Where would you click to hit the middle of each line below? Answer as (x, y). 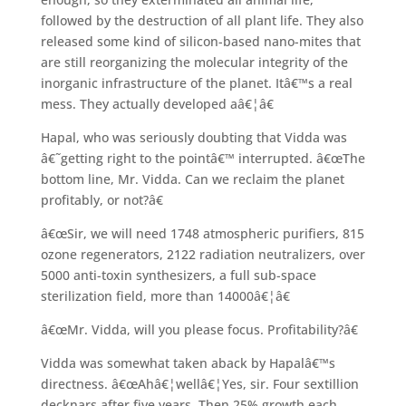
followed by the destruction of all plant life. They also (202, 20)
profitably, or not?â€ (101, 199)
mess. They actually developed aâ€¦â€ (157, 103)
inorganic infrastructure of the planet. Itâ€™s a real (196, 82)
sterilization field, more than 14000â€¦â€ (165, 295)
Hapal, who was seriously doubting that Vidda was (193, 137)
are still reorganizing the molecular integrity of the (194, 62)
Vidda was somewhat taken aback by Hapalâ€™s (188, 362)
